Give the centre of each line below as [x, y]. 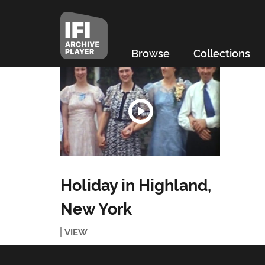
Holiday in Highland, [135, 184]
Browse [150, 53]
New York [96, 208]
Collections [222, 53]
